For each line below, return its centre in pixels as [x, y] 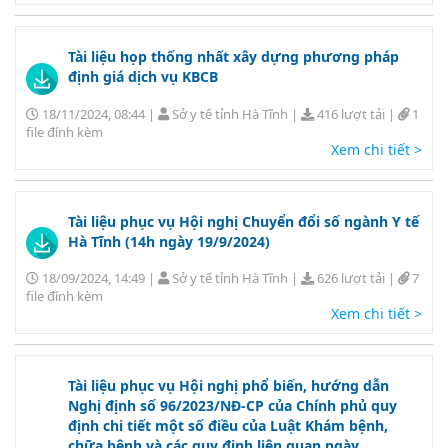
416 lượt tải [351, 113]
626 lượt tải [351, 277]
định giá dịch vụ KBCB [143, 77]
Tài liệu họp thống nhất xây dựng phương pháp [233, 57]
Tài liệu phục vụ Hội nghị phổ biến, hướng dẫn [228, 385]
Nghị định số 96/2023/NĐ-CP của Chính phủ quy [232, 405]
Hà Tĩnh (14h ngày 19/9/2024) [169, 241]
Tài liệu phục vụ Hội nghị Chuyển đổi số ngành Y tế [243, 221]
